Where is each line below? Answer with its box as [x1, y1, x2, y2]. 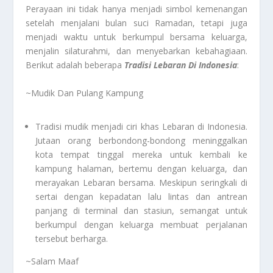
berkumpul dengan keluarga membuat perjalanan [35, 219, 247, 231]
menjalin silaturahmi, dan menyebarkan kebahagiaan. [26, 45, 247, 57]
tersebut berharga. [35, 233, 108, 245]
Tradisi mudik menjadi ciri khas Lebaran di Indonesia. [35, 121, 247, 133]
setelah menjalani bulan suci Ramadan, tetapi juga [26, 17, 247, 29]
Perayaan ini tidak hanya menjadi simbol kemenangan [26, 3, 247, 15]
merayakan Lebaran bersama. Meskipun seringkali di [35, 177, 247, 189]
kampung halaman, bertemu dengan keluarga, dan [35, 163, 247, 175]
